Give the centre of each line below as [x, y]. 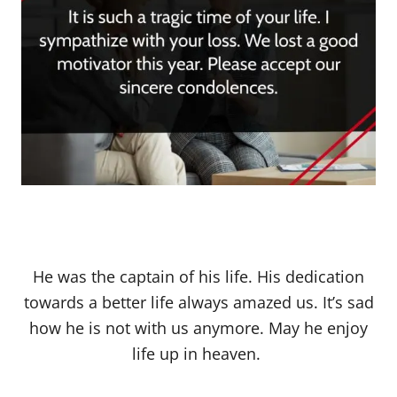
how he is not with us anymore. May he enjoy [198, 328]
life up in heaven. [198, 354]
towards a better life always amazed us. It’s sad [198, 303]
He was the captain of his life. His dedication [198, 277]
